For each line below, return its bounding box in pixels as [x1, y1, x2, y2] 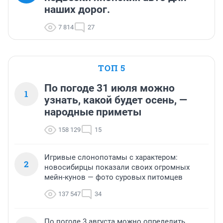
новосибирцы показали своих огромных [44, 163, 190, 172]
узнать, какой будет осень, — [44, 94, 187, 107]
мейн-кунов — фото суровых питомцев [44, 173, 183, 182]
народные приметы [44, 106, 141, 118]
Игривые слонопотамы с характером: [44, 153, 178, 162]
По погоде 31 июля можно [44, 82, 175, 95]
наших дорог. [44, 3, 110, 16]
